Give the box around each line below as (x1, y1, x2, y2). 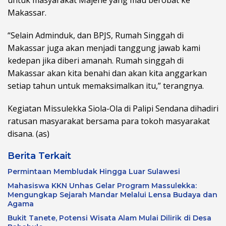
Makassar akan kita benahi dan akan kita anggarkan (8, 67, 207, 79)
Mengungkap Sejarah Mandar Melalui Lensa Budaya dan (8, 190, 217, 199)
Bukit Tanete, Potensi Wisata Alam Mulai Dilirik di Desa (8, 213, 211, 222)
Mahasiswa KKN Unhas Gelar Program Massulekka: (8, 181, 197, 190)
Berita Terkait (8, 150, 71, 161)
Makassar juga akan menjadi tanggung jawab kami (8, 42, 200, 53)
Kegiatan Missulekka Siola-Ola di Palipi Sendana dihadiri (8, 102, 218, 114)
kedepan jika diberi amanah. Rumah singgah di (8, 54, 184, 66)
